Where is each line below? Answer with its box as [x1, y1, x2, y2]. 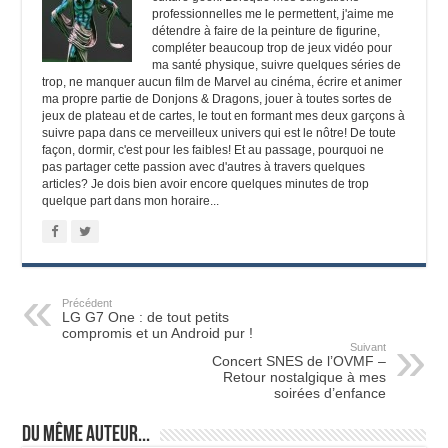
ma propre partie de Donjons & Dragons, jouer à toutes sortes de [42, 91, 393, 106]
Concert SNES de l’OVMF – [211, 352, 386, 369]
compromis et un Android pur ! [62, 324, 254, 341]
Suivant [349, 340, 386, 353]
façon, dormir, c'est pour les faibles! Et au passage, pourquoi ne [42, 142, 385, 157]
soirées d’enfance [273, 384, 386, 401]
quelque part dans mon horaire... [42, 193, 220, 208]
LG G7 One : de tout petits [62, 308, 230, 325]
